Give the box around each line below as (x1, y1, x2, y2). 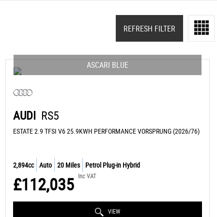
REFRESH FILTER (124, 23, 175, 34)
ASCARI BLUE (86, 60, 128, 70)
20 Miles (57, 160, 80, 170)
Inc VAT (77, 172, 96, 180)
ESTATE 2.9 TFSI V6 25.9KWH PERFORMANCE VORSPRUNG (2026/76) (13, 126, 200, 136)
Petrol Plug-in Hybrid (85, 160, 140, 170)
